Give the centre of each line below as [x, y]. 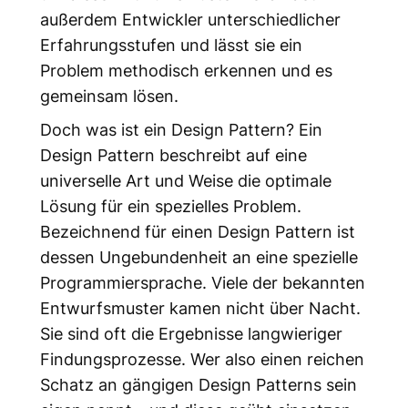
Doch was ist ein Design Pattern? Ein [181, 129]
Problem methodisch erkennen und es [186, 70]
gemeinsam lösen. [109, 95]
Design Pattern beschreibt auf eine [173, 154]
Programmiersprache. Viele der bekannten [202, 282]
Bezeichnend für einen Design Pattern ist [197, 231]
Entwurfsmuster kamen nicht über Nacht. [200, 307]
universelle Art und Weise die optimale [185, 180]
